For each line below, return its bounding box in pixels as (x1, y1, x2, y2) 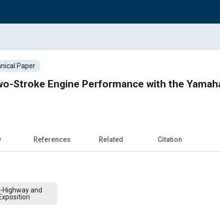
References (33, 135, 71, 143)
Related (99, 135, 123, 143)
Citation (158, 135, 182, 143)
